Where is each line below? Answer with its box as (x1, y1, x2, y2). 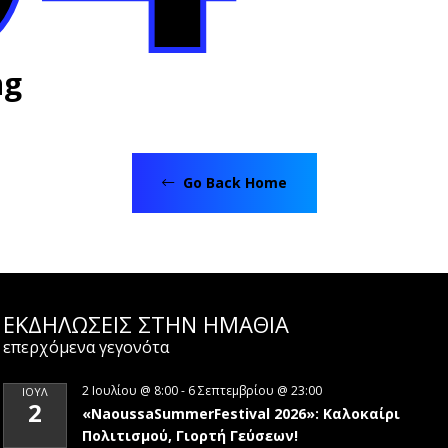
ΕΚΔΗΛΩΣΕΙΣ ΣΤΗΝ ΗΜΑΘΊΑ (3, 309, 290, 339)
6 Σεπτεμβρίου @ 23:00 (188, 382, 323, 399)
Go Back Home (178, 173, 287, 192)
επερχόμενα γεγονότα (3, 336, 170, 358)
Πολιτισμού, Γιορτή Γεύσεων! (82, 426, 299, 445)
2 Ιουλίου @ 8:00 (82, 382, 179, 399)
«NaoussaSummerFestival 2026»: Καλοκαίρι (82, 404, 401, 423)
